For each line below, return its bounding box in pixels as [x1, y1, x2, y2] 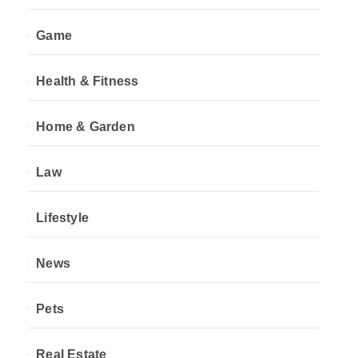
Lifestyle [36, 211, 89, 225]
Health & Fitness [36, 74, 139, 88]
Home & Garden [36, 120, 135, 133]
